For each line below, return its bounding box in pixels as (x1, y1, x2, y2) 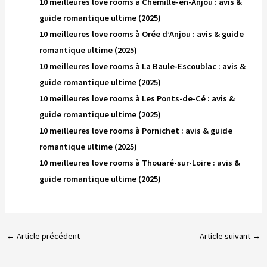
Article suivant (200, 231, 253, 242)
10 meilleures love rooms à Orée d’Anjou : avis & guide (39, 28, 244, 39)
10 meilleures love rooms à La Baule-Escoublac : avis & (39, 60, 246, 72)
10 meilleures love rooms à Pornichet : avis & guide (39, 125, 233, 136)
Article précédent (14, 231, 80, 242)
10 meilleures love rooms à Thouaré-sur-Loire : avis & (39, 157, 241, 168)
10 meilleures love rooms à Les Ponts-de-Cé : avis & (39, 92, 235, 104)
